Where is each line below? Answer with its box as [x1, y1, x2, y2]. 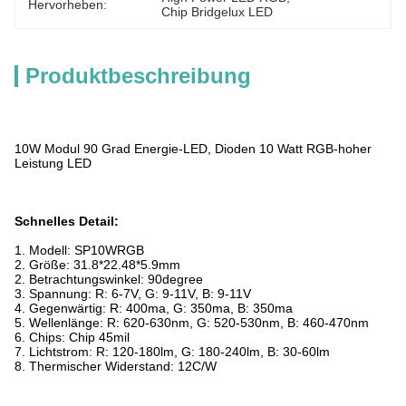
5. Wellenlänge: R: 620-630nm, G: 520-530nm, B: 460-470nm [14, 315, 369, 330]
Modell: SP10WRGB [29, 243, 144, 257]
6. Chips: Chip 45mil [14, 330, 130, 344]
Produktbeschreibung [25, 63, 251, 88]
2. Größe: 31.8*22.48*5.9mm [14, 257, 180, 272]
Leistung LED [14, 156, 92, 170]
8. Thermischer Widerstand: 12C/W [14, 359, 217, 373]
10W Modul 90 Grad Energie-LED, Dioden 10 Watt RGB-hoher [14, 141, 372, 156]
